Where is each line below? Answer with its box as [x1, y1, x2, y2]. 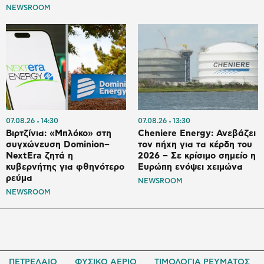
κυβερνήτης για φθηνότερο [6, 163, 124, 172]
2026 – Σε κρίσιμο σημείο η [138, 151, 256, 161]
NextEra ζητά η [6, 151, 73, 161]
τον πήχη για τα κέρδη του [138, 140, 252, 150]
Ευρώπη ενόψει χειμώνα [138, 163, 243, 172]
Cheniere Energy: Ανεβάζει [138, 129, 256, 138]
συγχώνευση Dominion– [6, 140, 110, 150]
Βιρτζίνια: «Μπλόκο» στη [6, 129, 111, 138]
